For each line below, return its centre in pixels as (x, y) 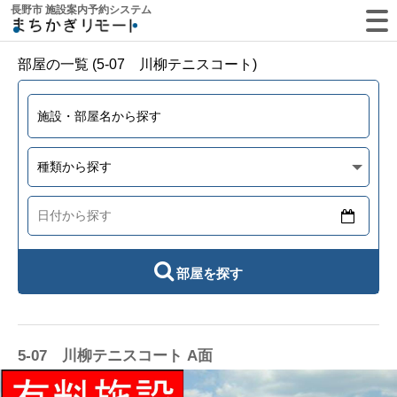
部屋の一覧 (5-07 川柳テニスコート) (137, 64)
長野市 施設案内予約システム (81, 10)
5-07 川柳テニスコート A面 (115, 356)
